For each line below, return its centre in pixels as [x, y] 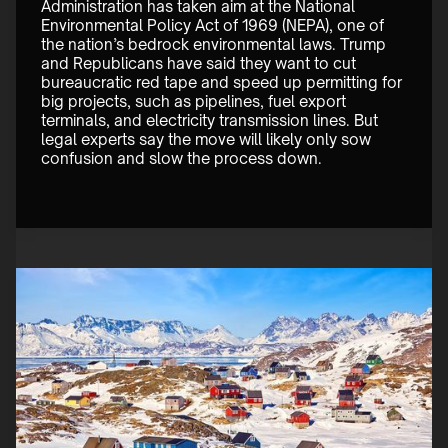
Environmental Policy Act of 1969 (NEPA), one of [214, 26]
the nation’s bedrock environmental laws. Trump [215, 45]
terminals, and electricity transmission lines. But [211, 121]
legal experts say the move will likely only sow [208, 140]
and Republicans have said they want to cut [200, 64]
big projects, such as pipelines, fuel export [195, 102]
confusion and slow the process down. [181, 159]
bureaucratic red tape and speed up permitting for [223, 83]
